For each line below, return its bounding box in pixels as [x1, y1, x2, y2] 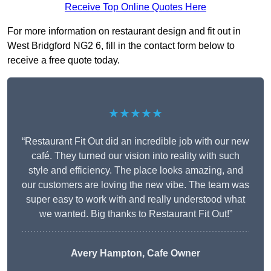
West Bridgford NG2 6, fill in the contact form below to [7, 41, 235, 51]
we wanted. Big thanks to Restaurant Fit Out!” [39, 209, 232, 220]
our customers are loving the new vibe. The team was [22, 180, 249, 191]
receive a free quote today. [7, 55, 120, 66]
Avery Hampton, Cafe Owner [71, 248, 200, 259]
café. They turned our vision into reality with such [31, 151, 240, 162]
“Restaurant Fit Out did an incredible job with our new [22, 136, 249, 147]
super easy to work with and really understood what [26, 194, 245, 205]
